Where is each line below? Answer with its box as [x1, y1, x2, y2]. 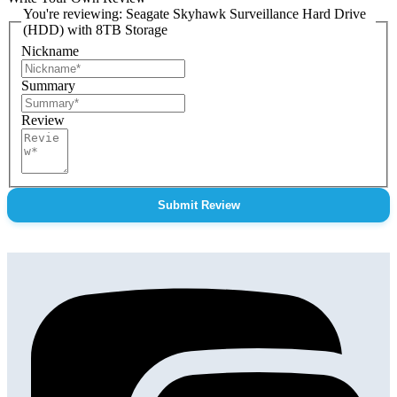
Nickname [21, 43, 79, 58]
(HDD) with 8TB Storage [23, 22, 167, 38]
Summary [21, 77, 75, 93]
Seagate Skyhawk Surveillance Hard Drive [126, 6, 366, 22]
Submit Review [157, 198, 240, 212]
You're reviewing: [23, 6, 126, 22]
